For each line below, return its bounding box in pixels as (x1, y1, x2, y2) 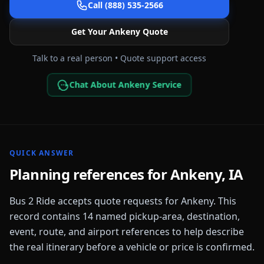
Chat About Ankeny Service (68, 78, 183, 91)
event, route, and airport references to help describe (9, 225, 244, 238)
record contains (9, 210, 82, 223)
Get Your (71, 26, 109, 37)
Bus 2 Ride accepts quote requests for (9, 194, 181, 207)
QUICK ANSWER (9, 148, 74, 158)
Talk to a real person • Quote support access (32, 52, 206, 64)
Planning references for (9, 164, 170, 184)
